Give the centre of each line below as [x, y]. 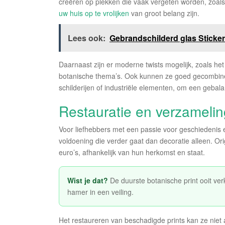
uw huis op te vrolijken [94, 13]
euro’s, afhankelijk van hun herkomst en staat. [132, 152]
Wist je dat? [88, 181]
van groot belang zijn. [164, 13]
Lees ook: [87, 38]
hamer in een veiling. [100, 192]
